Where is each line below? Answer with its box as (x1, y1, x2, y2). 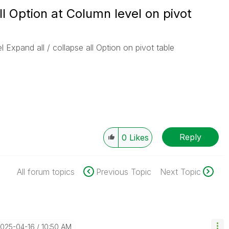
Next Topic (159, 167, 201, 177)
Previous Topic (96, 167, 151, 177)
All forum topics (16, 167, 75, 177)
